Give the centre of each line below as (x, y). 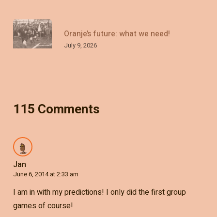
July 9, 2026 (80, 46)
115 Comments (56, 109)
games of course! (43, 206)
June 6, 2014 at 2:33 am (46, 174)
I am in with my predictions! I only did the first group (99, 192)
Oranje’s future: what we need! (117, 34)
